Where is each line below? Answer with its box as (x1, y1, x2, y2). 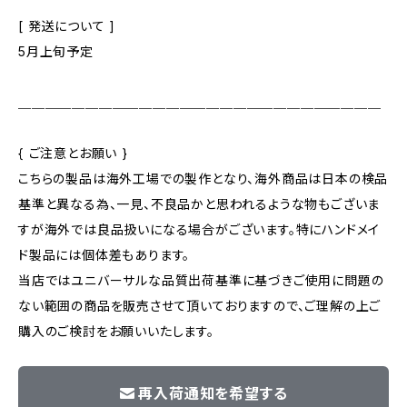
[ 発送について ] (18, 18, 115, 34)
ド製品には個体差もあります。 (18, 247, 191, 263)
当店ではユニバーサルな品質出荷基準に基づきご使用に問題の (18, 273, 384, 288)
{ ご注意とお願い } (18, 145, 128, 161)
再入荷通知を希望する (138, 384, 288, 402)
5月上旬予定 (18, 44, 94, 59)
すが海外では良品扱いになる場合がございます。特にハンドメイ (18, 222, 381, 237)
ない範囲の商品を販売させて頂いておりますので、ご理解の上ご (18, 298, 382, 313)
